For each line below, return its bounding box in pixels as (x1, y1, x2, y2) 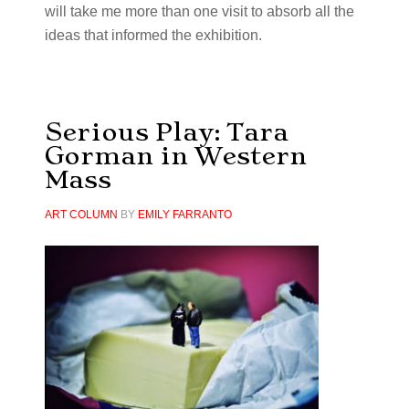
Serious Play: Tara (44, 117, 288, 147)
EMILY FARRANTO (137, 208, 232, 221)
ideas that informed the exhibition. (44, 27, 262, 43)
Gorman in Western (44, 141, 307, 171)
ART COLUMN (44, 208, 118, 221)
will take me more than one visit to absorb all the (44, 4, 354, 19)
